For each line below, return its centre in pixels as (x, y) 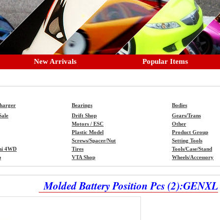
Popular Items (165, 61)
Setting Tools (187, 141)
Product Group (190, 132)
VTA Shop (83, 157)
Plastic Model (88, 132)
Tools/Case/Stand (192, 149)
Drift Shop (84, 116)
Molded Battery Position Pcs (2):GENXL (131, 186)
